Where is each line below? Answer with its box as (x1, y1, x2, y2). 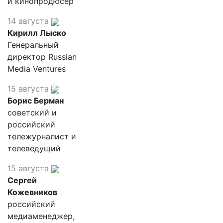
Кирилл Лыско (7, 28, 66, 38)
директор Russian (7, 52, 77, 62)
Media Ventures (7, 64, 66, 74)
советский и (7, 108, 57, 117)
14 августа (7, 16, 49, 26)
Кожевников (7, 187, 57, 197)
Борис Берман (7, 96, 64, 106)
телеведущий (7, 143, 61, 153)
